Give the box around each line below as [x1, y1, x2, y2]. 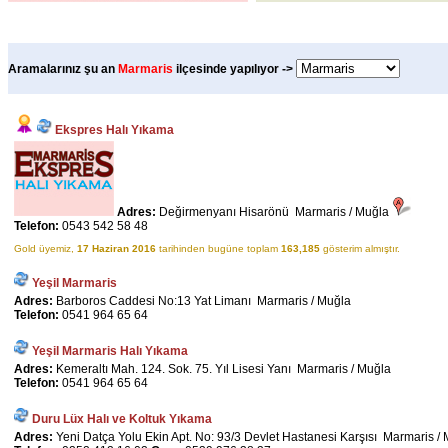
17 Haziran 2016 [77, 243, 156, 254]
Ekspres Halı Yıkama [55, 123, 174, 137]
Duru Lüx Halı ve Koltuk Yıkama [32, 412, 212, 426]
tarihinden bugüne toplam [156, 243, 281, 254]
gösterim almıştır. [320, 243, 400, 254]
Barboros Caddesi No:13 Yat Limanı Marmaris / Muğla [56, 294, 351, 308]
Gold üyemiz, [14, 243, 77, 254]
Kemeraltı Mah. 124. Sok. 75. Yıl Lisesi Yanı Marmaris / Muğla [56, 362, 391, 376]
